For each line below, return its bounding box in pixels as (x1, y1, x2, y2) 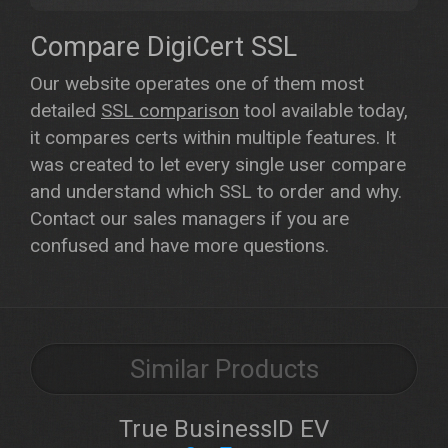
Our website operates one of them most (30, 72, 364, 95)
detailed (30, 99, 101, 122)
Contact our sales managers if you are (30, 207, 349, 230)
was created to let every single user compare (30, 153, 406, 176)
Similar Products (129, 354, 319, 384)
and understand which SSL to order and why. (30, 180, 402, 203)
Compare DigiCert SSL (30, 31, 297, 63)
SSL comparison (101, 99, 239, 122)
